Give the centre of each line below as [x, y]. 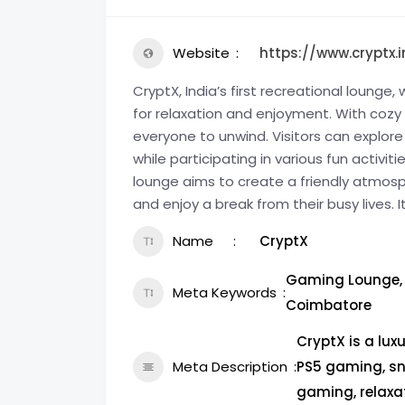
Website [201, 52]
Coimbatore [329, 305]
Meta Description [230, 366]
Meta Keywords [225, 292]
